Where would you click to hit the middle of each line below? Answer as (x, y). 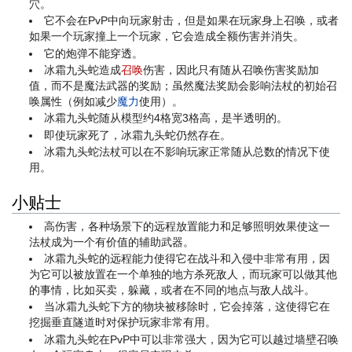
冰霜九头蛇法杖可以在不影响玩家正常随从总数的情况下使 (187, 152)
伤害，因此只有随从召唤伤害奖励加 (231, 70)
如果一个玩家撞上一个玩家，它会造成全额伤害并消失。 (167, 37)
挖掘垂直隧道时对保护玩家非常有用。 (123, 323)
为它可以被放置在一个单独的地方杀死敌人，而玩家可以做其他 (183, 274)
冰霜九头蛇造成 (83, 70)
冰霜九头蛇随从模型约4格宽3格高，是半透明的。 (166, 118)
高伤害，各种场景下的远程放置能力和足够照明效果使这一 (187, 226)
